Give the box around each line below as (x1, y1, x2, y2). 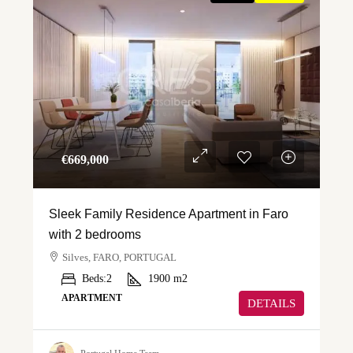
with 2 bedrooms (49, 227, 141, 241)
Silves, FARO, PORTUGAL (62, 251, 176, 263)
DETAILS (247, 296, 295, 310)
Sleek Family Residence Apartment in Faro (49, 206, 288, 221)
